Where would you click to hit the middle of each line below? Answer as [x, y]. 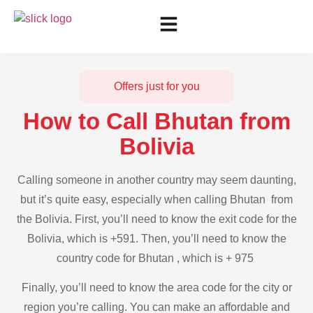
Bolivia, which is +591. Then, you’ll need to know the [156, 239]
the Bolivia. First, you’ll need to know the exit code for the [156, 219]
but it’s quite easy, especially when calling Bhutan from [156, 199]
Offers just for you [156, 86]
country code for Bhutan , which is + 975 [156, 258]
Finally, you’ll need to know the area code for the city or [156, 288]
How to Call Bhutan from [156, 121]
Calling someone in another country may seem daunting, [156, 180]
